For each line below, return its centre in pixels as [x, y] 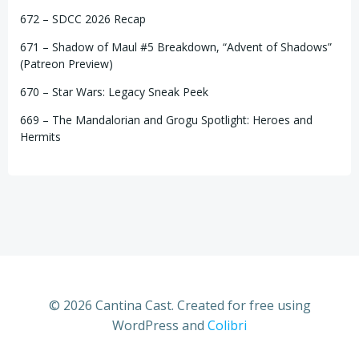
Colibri [227, 325]
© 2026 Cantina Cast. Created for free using [179, 305]
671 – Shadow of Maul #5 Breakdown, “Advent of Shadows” [176, 46]
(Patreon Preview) [67, 63]
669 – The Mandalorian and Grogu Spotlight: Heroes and [166, 119]
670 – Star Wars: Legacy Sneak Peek [114, 91]
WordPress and [160, 325]
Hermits [40, 136]
